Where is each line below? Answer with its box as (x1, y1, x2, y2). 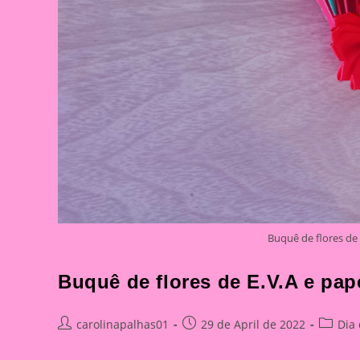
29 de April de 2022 (201, 316, 305, 332)
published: (182, 332, 239, 348)
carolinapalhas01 (76, 316, 169, 332)
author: (57, 332, 96, 348)
